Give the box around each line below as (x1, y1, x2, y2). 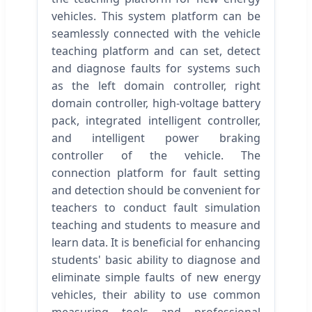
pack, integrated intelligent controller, (52, 112, 260, 128)
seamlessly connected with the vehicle (52, 25, 260, 41)
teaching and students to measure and (52, 217, 260, 233)
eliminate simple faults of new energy (52, 269, 260, 285)
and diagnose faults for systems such (52, 60, 260, 76)
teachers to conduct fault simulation (52, 199, 260, 215)
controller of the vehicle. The (52, 147, 260, 163)
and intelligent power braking (52, 130, 260, 146)
